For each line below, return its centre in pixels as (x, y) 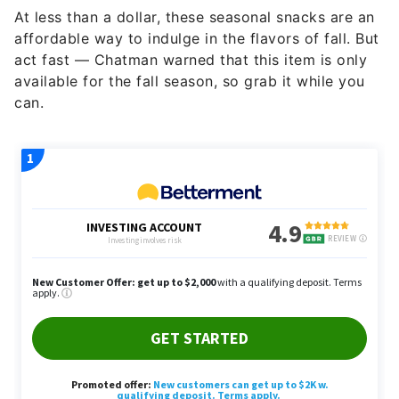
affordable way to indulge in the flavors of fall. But (197, 38)
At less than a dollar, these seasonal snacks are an (195, 17)
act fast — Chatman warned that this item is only (191, 60)
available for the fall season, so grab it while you (190, 81)
